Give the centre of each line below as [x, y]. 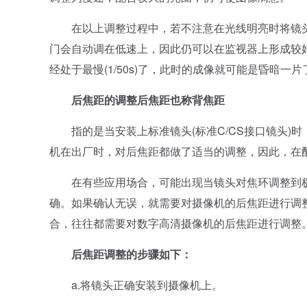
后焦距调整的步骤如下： [121, 254]
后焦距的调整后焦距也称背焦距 [137, 100]
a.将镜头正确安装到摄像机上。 [136, 285]
